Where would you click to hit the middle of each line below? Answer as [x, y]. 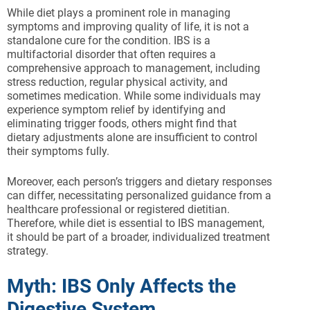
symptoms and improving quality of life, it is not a [128, 27]
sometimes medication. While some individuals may [134, 96]
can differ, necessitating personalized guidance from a [139, 196]
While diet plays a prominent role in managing [119, 13]
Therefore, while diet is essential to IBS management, [136, 224]
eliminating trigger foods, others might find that [122, 124]
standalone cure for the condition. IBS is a [109, 41]
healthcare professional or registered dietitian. [118, 210]
